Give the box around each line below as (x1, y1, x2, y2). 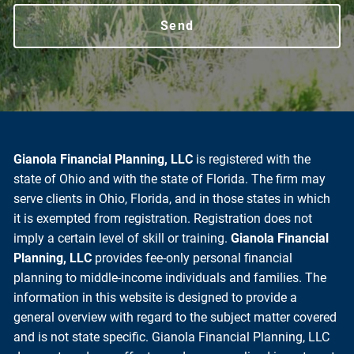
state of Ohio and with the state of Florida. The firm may (13, 171, 326, 186)
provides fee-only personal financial (92, 250, 293, 265)
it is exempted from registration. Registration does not (13, 210, 313, 226)
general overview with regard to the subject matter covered (13, 309, 337, 325)
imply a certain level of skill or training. (13, 230, 232, 246)
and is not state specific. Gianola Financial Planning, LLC (13, 329, 330, 345)
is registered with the (193, 151, 311, 167)
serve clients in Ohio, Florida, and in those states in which (13, 190, 331, 206)
